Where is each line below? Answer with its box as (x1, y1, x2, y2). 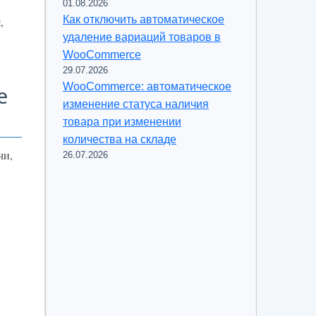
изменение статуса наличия (63, 98, 209, 110)
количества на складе (63, 133, 176, 145)
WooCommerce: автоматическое (63, 80, 231, 92)
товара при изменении (63, 116, 181, 128)
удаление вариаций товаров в (63, 31, 221, 43)
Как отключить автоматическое (63, 13, 224, 25)
